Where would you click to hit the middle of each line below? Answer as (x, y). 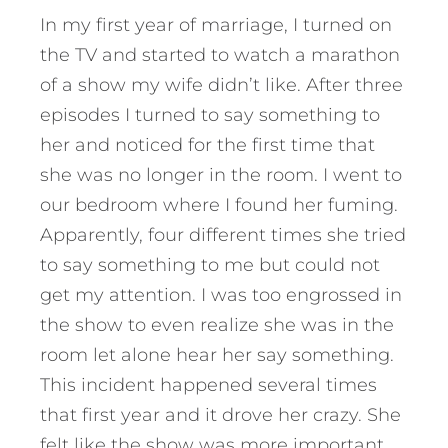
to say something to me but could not (210, 265)
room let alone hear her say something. (217, 355)
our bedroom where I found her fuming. (219, 205)
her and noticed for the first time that (207, 145)
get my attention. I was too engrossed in (221, 295)
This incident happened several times (208, 385)
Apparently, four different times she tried (223, 235)
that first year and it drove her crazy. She (220, 415)
